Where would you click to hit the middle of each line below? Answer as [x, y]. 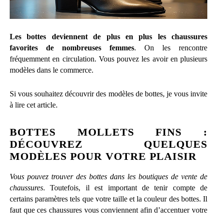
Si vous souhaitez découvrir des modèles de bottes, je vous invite [108, 93]
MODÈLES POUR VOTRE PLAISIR [103, 156]
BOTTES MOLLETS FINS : [108, 132]
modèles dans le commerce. [52, 70]
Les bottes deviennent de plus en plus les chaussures [108, 36]
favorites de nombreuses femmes [72, 47]
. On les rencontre [171, 47]
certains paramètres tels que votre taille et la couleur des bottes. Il [108, 199]
